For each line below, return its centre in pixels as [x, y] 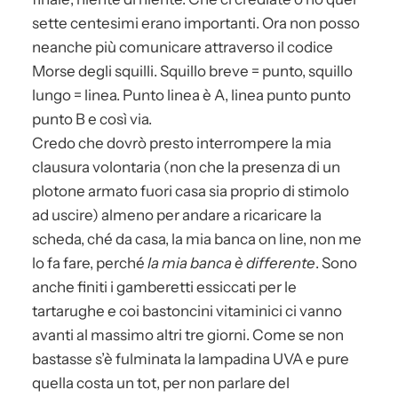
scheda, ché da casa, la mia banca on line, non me [197, 239]
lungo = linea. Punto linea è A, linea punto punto [191, 95]
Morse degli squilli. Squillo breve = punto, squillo [192, 71]
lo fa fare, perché [90, 263]
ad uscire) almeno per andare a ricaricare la [177, 215]
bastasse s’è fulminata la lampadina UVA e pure [191, 358]
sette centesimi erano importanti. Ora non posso [196, 23]
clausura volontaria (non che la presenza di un [186, 167]
